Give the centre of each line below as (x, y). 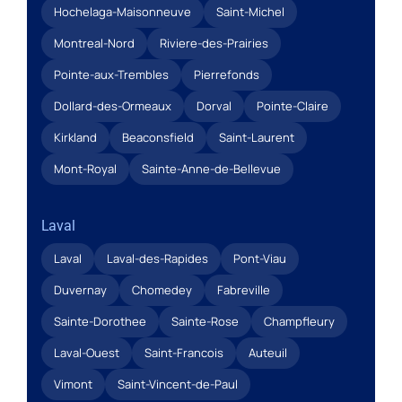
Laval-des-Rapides (157, 258)
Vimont (73, 384)
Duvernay (80, 289)
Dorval (214, 105)
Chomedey (162, 289)
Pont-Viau (259, 258)
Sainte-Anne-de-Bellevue (211, 168)
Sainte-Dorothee (100, 321)
